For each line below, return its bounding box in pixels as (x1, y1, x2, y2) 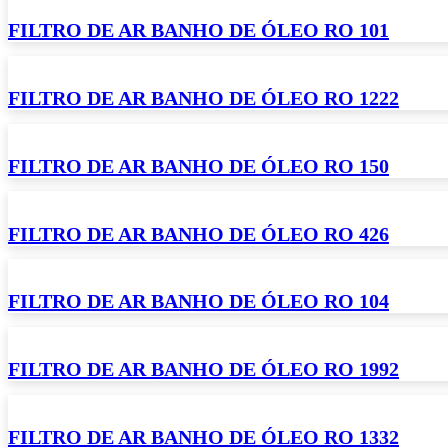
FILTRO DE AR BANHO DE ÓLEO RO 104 (8, 290, 389, 313)
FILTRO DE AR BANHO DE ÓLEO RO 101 (8, 19, 389, 42)
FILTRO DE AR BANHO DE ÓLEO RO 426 (8, 222, 389, 245)
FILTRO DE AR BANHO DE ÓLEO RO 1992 (8, 358, 399, 381)
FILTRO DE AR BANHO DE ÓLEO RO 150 (8, 154, 389, 177)
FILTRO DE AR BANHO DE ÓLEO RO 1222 (8, 87, 399, 110)
